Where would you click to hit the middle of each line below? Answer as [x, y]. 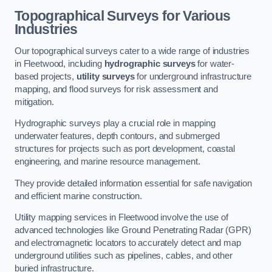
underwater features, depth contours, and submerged [117, 136]
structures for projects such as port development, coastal [125, 149]
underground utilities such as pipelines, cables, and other [124, 256]
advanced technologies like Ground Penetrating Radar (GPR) [133, 230]
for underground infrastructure [193, 76]
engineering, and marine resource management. [107, 162]
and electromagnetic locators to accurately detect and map [128, 243]
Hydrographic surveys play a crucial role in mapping [115, 124]
